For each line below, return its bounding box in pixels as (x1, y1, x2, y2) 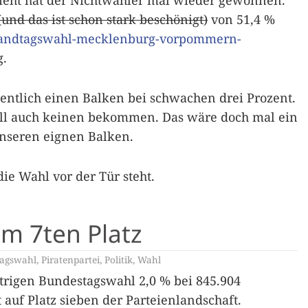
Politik (104, 253, 133, 266)
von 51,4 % (208, 11, 275, 27)
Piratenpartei (41, 253, 100, 266)
